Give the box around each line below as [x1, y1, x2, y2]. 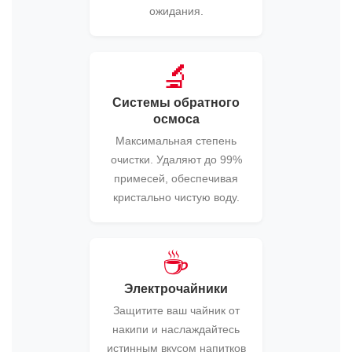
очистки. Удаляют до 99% [110, 153, 242, 166]
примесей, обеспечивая [114, 172, 238, 185]
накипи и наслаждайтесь [112, 323, 240, 335]
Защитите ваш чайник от [112, 304, 240, 317]
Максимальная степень [115, 134, 236, 147]
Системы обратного [112, 96, 240, 109]
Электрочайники [124, 282, 228, 295]
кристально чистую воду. [112, 191, 240, 203]
